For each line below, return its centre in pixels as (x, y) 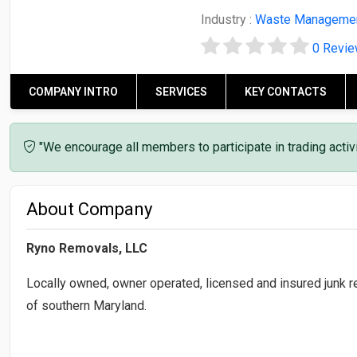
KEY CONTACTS (286, 91)
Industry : (228, 20)
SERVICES (181, 91)
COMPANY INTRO (73, 91)
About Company (89, 209)
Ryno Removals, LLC (87, 248)
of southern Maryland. (86, 305)
